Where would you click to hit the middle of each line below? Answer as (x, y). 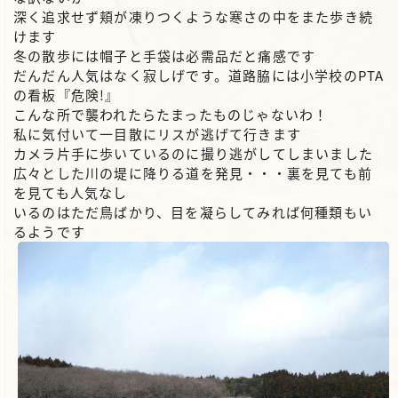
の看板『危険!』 (67, 95)
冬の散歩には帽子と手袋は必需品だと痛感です (165, 56)
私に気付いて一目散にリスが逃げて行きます (158, 134)
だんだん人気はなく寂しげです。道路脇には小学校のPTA (199, 76)
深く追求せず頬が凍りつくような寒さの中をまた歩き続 (194, 17)
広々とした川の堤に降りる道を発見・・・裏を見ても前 (193, 173)
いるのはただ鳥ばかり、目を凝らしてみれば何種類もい (193, 212)
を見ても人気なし (71, 193)
